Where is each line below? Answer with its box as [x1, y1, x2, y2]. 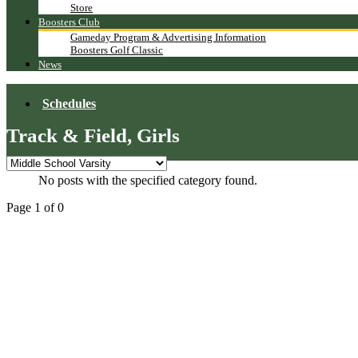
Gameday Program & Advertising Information [70, 31, 266, 44]
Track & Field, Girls [6, 125, 180, 147]
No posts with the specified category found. [38, 173, 257, 187]
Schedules [42, 97, 96, 111]
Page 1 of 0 [6, 200, 64, 214]
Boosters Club [38, 16, 100, 29]
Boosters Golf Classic [70, 44, 163, 57]
